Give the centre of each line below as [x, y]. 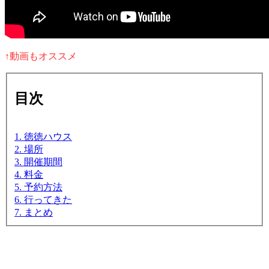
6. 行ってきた [43, 200]
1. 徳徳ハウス [43, 137]
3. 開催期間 [38, 162]
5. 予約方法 [38, 187]
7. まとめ [34, 213]
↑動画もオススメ [41, 56]
